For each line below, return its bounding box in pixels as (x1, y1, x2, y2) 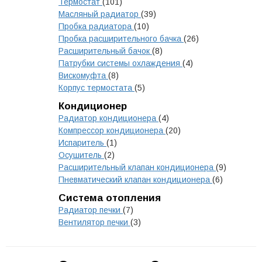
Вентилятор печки (58, 218, 130, 227)
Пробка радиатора (58, 22, 134, 31)
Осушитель (58, 150, 104, 160)
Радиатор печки (58, 205, 123, 215)
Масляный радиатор (58, 9, 141, 19)
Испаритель (58, 138, 106, 147)
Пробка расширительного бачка (58, 34, 184, 43)
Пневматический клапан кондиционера (58, 175, 212, 184)
